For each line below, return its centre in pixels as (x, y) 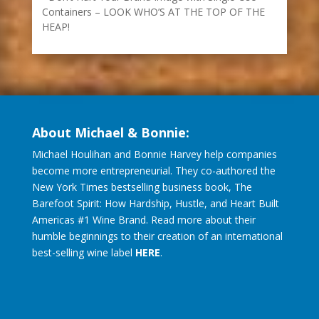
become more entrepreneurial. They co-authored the (153, 171)
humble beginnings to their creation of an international (157, 236)
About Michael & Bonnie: (110, 133)
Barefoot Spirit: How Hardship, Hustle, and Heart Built (155, 204)
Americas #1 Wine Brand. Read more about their (143, 220)
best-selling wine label (83, 253)
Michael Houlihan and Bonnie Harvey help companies (154, 155)
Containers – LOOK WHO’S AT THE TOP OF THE (153, 12)
